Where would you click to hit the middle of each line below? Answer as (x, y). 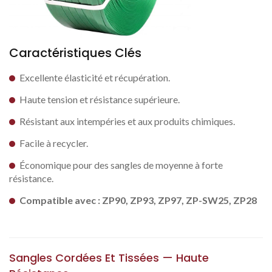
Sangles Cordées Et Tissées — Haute (109, 258)
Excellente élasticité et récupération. (95, 77)
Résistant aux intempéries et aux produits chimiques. (127, 121)
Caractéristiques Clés (75, 53)
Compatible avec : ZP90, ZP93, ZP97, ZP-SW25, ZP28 (138, 200)
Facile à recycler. (54, 143)
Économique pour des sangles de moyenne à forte (121, 165)
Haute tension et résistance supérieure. (100, 99)
